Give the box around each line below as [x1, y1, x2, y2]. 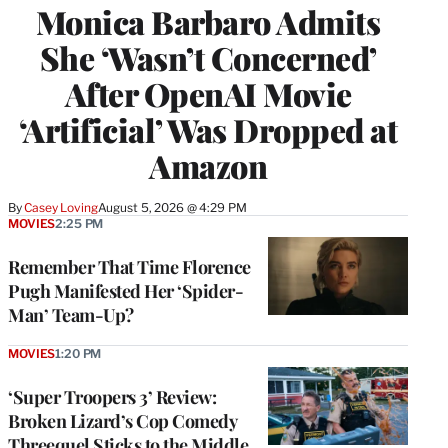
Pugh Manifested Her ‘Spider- [8, 278, 243, 303]
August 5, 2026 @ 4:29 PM [97, 199, 247, 215]
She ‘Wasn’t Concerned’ [39, 35, 377, 79]
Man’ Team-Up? [8, 302, 134, 327]
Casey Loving [24, 199, 98, 215]
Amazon [149, 143, 267, 187]
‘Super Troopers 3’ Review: [8, 384, 216, 409]
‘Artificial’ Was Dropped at [18, 107, 398, 151]
